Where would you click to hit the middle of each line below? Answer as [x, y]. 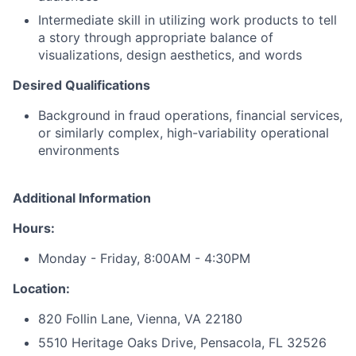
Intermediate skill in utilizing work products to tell [188, 20]
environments [79, 150]
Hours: [34, 228]
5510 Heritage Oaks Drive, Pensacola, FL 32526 [182, 342]
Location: [41, 288]
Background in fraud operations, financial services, [190, 115]
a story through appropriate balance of [156, 37]
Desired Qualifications [81, 85]
